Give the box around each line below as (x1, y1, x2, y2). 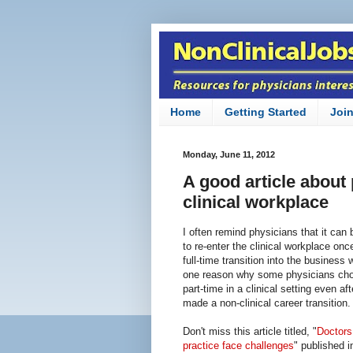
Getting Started (225, 106, 307, 119)
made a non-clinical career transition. (183, 297, 351, 310)
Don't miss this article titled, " (183, 325, 317, 338)
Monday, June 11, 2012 (183, 149, 275, 159)
